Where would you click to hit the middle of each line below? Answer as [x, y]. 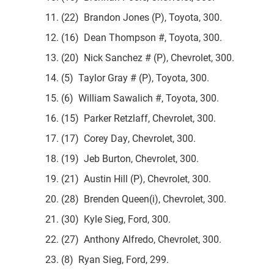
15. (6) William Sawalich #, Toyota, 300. [113, 98]
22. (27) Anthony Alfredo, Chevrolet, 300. [114, 239]
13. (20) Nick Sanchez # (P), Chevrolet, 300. [120, 57]
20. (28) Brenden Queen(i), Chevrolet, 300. [116, 198]
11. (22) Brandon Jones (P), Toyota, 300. [114, 17]
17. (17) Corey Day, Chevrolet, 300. [101, 138]
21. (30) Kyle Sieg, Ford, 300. [88, 219]
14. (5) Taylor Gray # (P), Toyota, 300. [108, 77]
